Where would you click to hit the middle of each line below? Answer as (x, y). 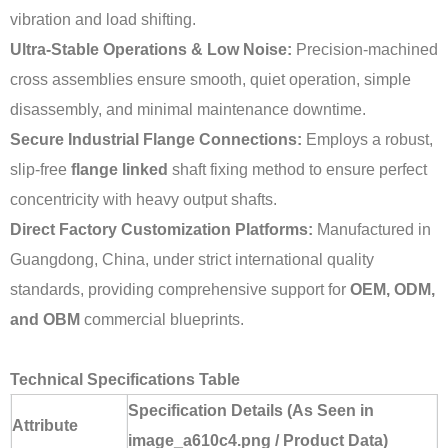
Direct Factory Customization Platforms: (161, 229)
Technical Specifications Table (125, 379)
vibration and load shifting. (103, 19)
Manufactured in (372, 229)
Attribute (45, 425)
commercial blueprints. (162, 319)
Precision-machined (365, 49)
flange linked (119, 169)
